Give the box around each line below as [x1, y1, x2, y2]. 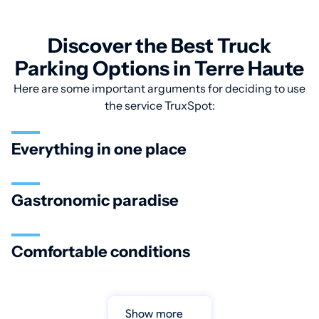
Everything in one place [11, 140, 187, 159]
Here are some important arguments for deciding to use [14, 81, 305, 96]
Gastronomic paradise [11, 191, 179, 211]
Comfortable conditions [11, 242, 190, 262]
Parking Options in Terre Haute [15, 56, 304, 81]
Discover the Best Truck [48, 33, 271, 58]
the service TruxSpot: [104, 98, 215, 113]
